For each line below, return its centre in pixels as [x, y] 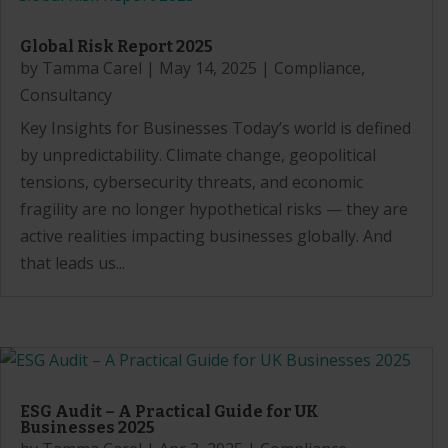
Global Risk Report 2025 [116, 47]
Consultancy [66, 95]
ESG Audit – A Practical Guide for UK [169, 412]
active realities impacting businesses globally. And [206, 236]
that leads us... [72, 263]
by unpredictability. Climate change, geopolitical [198, 155]
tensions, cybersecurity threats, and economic [191, 182]
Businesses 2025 [87, 428]
